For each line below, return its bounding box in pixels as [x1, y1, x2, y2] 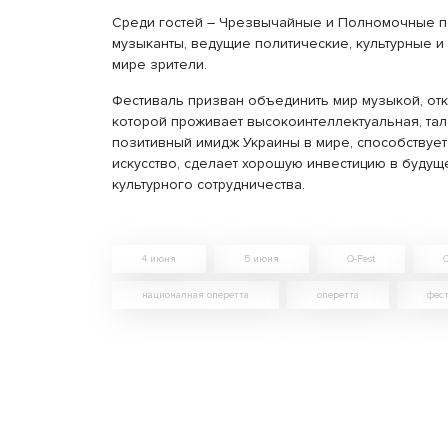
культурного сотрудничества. [112, 176, 305, 193]
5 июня [244, 253, 279, 265]
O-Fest [347, 253, 375, 265]
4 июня [142, 253, 176, 265]
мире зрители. [112, 56, 207, 73]
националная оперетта [142, 289, 249, 301]
